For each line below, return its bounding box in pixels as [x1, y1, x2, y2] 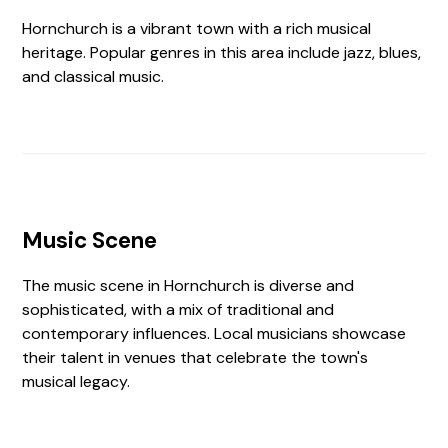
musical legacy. [22, 371, 131, 392]
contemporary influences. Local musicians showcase [22, 323, 407, 344]
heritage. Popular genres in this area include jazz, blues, [22, 42, 422, 63]
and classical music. [22, 66, 165, 87]
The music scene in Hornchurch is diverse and [22, 275, 355, 296]
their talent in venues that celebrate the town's [22, 347, 369, 368]
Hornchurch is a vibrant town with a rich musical [22, 18, 372, 39]
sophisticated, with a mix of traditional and [22, 299, 335, 320]
